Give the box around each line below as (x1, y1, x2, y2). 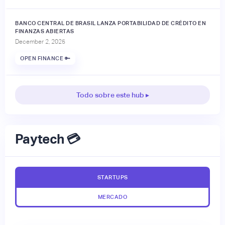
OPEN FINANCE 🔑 (20, 55, 70, 62)
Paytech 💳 (15, 131, 80, 147)
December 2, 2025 (15, 38, 65, 45)
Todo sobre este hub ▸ (76, 90, 149, 99)
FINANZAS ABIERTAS (15, 28, 74, 34)
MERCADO (97, 193, 128, 200)
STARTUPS (97, 174, 128, 180)
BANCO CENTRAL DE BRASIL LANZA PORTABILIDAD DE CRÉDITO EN (15, 20, 206, 26)
